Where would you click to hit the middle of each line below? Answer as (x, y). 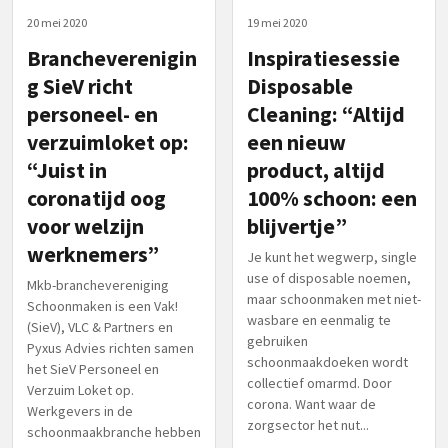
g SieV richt (80, 86)
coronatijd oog (96, 198)
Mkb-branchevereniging (98, 284)
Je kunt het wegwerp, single (332, 256)
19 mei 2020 (277, 22)
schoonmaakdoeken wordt (327, 361)
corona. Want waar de (311, 403)
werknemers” (93, 254)
